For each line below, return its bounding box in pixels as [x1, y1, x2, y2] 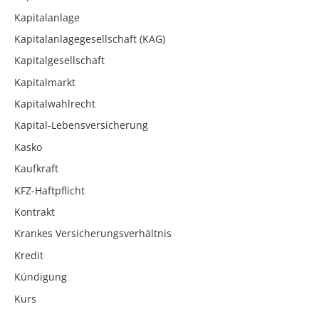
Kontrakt [14, 205, 55, 219]
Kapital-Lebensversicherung [14, 118, 148, 132]
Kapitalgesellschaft [14, 53, 105, 68]
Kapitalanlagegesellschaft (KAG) [14, 31, 165, 46]
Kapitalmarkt [14, 75, 75, 89]
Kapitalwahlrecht [14, 97, 95, 111]
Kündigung [14, 270, 67, 284]
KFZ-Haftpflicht [14, 183, 85, 197]
